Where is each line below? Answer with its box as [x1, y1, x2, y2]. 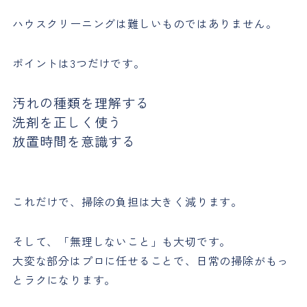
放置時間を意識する [12, 132, 136, 151]
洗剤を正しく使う [12, 112, 122, 132]
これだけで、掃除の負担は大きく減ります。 [12, 193, 243, 210]
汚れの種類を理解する [12, 93, 149, 113]
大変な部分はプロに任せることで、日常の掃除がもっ [12, 252, 289, 269]
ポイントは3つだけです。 [12, 55, 145, 72]
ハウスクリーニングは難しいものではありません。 [12, 15, 278, 32]
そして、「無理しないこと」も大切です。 [12, 233, 232, 250]
